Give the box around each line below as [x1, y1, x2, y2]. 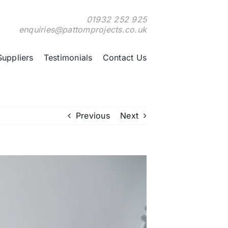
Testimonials [43, 52, 93, 63]
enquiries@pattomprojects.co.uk [18, 24, 147, 35]
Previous [75, 110, 110, 121]
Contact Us [102, 52, 147, 63]
